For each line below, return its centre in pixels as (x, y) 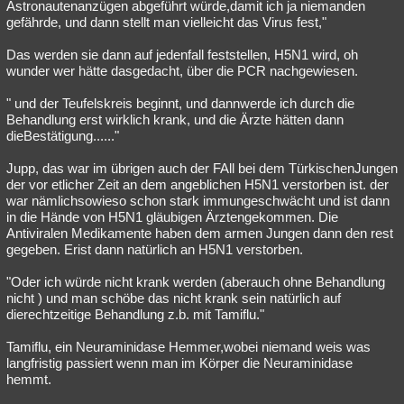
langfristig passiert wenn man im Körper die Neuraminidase (179, 363)
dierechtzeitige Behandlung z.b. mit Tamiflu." (135, 314)
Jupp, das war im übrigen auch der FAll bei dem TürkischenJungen (202, 168)
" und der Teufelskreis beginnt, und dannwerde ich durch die (180, 103)
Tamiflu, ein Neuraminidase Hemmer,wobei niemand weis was (188, 347)
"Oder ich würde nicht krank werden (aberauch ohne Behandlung (196, 282)
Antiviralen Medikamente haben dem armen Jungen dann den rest (200, 233)
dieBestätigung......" (63, 136)
